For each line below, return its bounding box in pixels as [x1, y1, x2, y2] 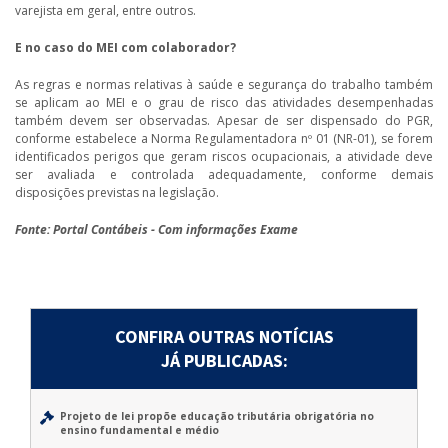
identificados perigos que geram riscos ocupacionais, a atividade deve [15, 148, 433, 166]
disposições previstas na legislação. [15, 184, 219, 202]
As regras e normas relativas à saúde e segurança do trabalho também [15, 76, 433, 94]
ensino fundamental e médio [60, 423, 219, 438]
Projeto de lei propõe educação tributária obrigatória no [60, 409, 374, 424]
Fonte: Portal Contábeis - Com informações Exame [15, 221, 298, 239]
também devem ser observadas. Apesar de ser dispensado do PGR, [15, 112, 433, 130]
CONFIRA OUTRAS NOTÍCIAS [114, 325, 334, 349]
